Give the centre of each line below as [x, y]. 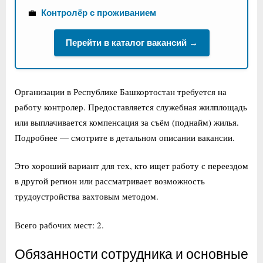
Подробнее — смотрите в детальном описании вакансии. [125, 137]
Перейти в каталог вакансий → [131, 42]
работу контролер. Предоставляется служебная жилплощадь [131, 107]
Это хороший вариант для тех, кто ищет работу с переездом [131, 166]
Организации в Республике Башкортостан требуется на [121, 91]
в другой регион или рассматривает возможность [110, 181]
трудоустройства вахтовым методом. [87, 196]
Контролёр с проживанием [99, 12]
